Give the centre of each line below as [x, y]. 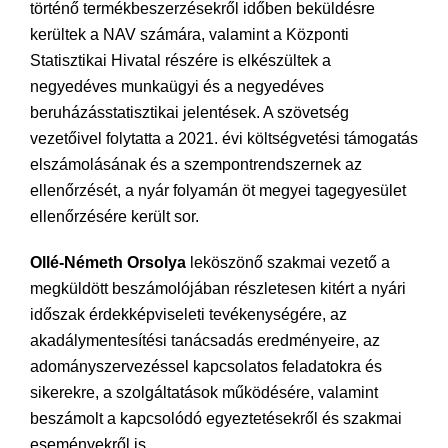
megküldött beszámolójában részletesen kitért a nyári [218, 288]
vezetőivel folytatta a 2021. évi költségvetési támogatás [224, 138]
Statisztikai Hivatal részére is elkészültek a [180, 60]
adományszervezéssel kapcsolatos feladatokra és [206, 366]
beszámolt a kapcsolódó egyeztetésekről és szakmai [216, 418]
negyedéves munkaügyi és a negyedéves [177, 86]
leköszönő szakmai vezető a [288, 262]
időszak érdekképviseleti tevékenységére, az [188, 314]
